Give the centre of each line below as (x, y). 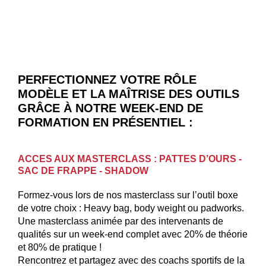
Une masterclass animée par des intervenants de (121, 221)
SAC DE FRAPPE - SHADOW (83, 170)
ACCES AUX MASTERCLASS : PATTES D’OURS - (130, 159)
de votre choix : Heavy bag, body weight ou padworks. (131, 208)
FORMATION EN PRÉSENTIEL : (105, 123)
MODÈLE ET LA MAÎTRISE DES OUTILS (129, 94)
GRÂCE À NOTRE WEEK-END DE (110, 108)
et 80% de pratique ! (60, 247)
